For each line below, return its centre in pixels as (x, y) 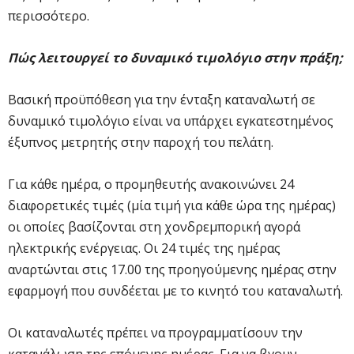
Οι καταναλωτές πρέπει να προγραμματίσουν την (155, 332)
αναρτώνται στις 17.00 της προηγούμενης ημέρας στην (172, 269)
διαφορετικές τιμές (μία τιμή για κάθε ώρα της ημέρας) (172, 205)
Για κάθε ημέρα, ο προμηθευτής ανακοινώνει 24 (151, 184)
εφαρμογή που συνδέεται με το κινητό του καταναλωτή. (175, 290)
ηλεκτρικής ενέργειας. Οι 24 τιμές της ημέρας (144, 248)
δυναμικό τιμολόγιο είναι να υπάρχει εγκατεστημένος (171, 121)
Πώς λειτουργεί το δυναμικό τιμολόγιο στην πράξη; (175, 57)
